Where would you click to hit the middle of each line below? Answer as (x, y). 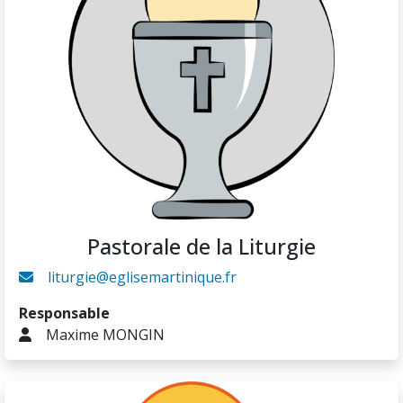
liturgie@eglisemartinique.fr (142, 278)
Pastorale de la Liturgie (201, 247)
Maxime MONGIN (105, 335)
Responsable (64, 313)
